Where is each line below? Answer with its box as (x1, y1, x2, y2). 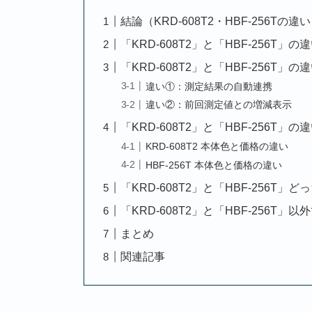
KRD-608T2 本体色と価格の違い (146, 140, 289, 152)
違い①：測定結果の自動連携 (146, 80, 273, 92)
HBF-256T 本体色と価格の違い (146, 159, 283, 171)
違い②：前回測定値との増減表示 (146, 99, 292, 111)
